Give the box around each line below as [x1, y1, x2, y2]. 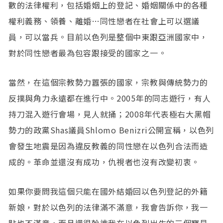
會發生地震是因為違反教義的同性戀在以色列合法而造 [8, 139, 208, 152]
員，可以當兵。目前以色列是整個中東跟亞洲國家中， [8, 30, 208, 43]
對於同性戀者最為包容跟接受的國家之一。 [8, 46, 167, 59]
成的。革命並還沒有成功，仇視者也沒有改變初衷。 [8, 155, 200, 168]
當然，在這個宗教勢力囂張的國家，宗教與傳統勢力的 [8, 76, 208, 88]
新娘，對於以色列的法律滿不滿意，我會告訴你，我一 [8, 201, 208, 214]
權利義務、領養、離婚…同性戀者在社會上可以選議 [8, 14, 200, 27]
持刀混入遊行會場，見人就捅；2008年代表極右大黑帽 [8, 108, 211, 120]
